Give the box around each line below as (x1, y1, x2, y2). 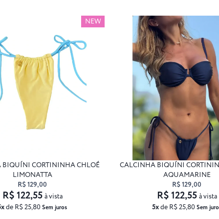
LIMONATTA (12, 170, 52, 180)
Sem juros (42, 203, 67, 212)
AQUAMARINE (163, 170, 211, 180)
